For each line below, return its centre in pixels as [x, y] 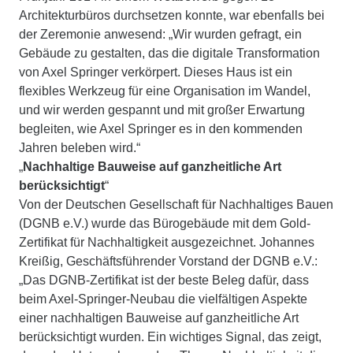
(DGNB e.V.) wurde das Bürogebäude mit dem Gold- [165, 224]
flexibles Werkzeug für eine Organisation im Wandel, [165, 91]
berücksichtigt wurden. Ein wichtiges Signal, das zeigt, [170, 337]
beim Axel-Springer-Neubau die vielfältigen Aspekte [163, 299]
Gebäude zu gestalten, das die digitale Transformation [169, 54]
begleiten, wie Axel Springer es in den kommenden [161, 129]
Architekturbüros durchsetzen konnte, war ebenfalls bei [172, 16]
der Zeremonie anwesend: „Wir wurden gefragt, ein [160, 35]
